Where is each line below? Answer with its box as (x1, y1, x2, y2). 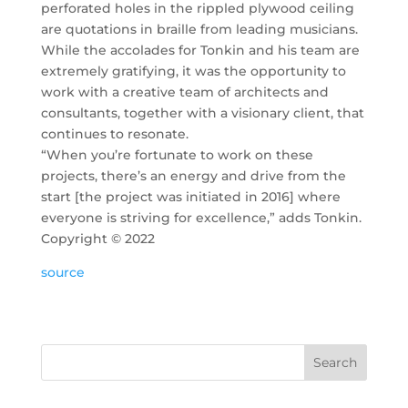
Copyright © (40, 230, 125, 247)
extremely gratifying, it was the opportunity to (40, 63, 346, 79)
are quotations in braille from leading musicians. (40, 21, 358, 37)
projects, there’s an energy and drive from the (40, 168, 346, 184)
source (40, 264, 85, 280)
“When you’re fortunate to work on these (40, 147, 313, 163)
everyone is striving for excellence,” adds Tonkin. (40, 209, 362, 226)
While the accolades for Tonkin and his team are (40, 42, 360, 58)
